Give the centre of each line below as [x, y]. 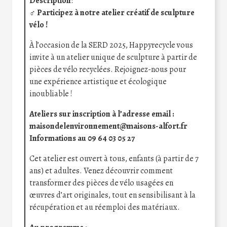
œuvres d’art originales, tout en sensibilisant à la [112, 195]
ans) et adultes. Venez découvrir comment [101, 171]
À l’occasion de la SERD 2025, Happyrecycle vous [111, 45]
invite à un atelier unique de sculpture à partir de [113, 58]
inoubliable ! [51, 94]
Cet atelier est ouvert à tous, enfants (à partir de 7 [114, 159]
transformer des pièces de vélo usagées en [101, 183]
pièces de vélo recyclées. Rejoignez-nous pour [108, 70]
